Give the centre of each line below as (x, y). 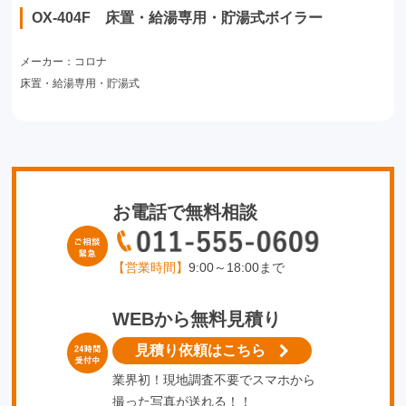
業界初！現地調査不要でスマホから (213, 380)
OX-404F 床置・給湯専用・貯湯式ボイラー (177, 18)
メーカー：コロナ (63, 62)
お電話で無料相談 (184, 212)
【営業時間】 (150, 267)
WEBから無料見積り (196, 319)
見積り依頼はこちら (201, 350)
